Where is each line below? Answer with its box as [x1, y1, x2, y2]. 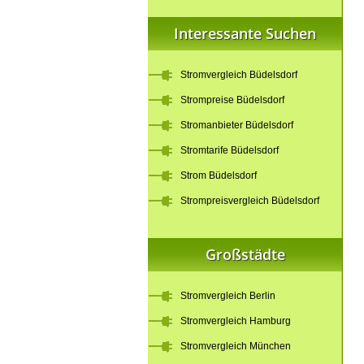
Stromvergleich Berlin [180, 290, 275, 301]
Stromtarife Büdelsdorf [180, 145, 279, 156]
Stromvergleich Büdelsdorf [180, 69, 297, 80]
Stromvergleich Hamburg [180, 315, 291, 327]
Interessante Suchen [174, 24, 316, 43]
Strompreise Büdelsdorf [180, 94, 284, 106]
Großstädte [205, 245, 285, 264]
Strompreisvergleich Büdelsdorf [180, 195, 319, 206]
